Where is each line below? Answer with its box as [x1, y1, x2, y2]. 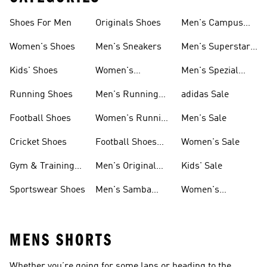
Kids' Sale [181, 162, 222, 171]
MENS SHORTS [10, 230, 113, 250]
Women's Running [95, 114, 172, 123]
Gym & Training [10, 162, 74, 171]
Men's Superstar [181, 42, 250, 52]
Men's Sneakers [95, 42, 162, 52]
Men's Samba [95, 185, 151, 195]
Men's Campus [181, 18, 243, 28]
